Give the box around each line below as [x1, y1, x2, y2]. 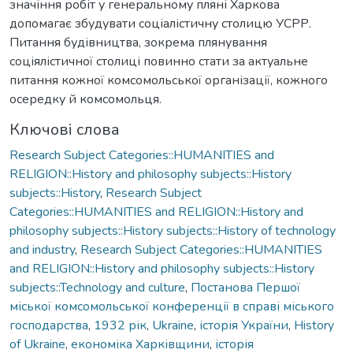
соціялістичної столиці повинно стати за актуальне [9, 52, 308, 70]
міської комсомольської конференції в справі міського [9, 297, 334, 315]
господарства [9, 316, 88, 334]
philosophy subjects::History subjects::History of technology [9, 221, 336, 240]
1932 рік [94, 316, 147, 334]
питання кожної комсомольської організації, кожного [9, 71, 328, 89]
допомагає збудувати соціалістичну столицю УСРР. [9, 14, 311, 32]
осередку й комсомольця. [9, 90, 162, 108]
